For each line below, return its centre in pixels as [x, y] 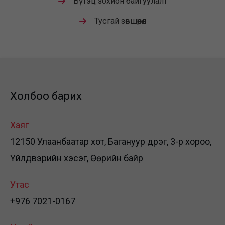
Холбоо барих [46, 96]
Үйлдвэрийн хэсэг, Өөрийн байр [77, 158]
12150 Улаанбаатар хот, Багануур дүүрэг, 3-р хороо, [111, 142]
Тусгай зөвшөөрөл [120, 21]
